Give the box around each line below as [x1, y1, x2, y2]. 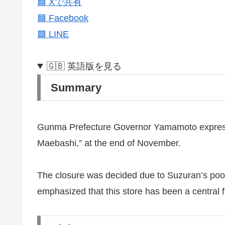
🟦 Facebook [37, 13, 88, 23]
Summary [51, 81, 101, 94]
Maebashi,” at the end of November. [37, 138, 181, 148]
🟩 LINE [37, 29, 69, 39]
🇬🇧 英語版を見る [47, 61, 122, 71]
